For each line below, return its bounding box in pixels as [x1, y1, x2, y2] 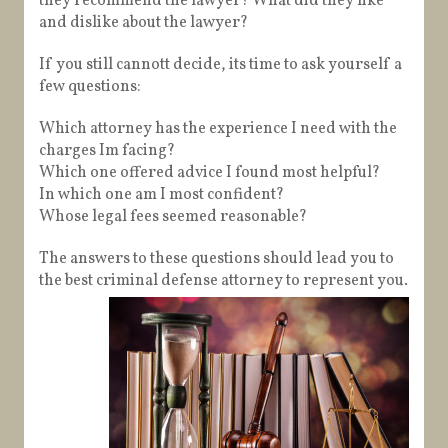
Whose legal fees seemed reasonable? [39, 206, 307, 229]
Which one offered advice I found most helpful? [39, 162, 380, 185]
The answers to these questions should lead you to [39, 248, 394, 271]
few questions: [39, 76, 141, 99]
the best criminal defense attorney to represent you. [39, 270, 408, 293]
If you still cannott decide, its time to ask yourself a [39, 54, 402, 77]
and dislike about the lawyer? [39, 12, 248, 35]
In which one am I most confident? [39, 184, 284, 207]
